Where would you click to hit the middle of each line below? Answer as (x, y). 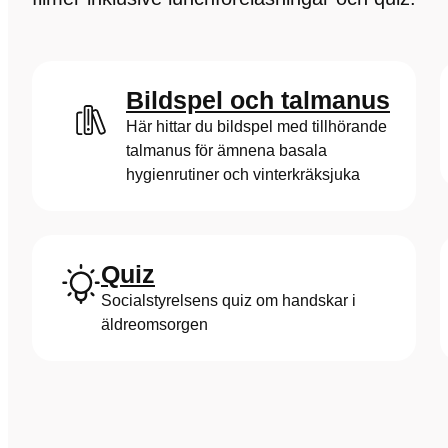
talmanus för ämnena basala (226, 150)
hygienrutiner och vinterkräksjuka (243, 174)
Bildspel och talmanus (258, 100)
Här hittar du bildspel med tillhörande (256, 126)
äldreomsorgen (154, 324)
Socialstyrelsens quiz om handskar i (228, 300)
